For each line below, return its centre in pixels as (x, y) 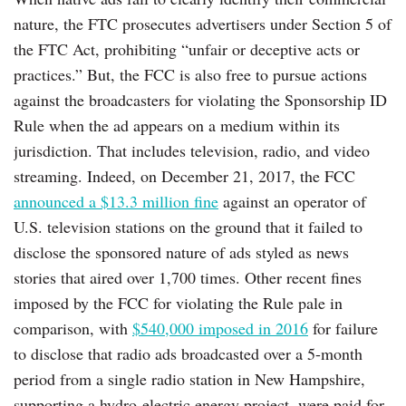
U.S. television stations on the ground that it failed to (188, 226)
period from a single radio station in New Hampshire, (189, 378)
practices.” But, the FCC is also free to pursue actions (190, 74)
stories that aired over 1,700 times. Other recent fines (188, 277)
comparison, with (73, 328)
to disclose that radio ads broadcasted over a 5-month (188, 353)
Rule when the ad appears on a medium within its (177, 125)
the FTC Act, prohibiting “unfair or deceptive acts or (187, 48)
